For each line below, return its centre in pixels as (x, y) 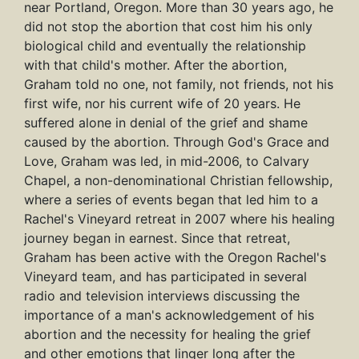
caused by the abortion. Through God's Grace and (177, 142)
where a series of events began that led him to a (171, 200)
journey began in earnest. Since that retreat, (157, 238)
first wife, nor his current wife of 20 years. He (162, 104)
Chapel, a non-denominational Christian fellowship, (178, 181)
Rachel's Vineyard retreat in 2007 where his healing (179, 219)
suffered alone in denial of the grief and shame (166, 123)
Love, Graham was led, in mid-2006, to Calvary (167, 161)
